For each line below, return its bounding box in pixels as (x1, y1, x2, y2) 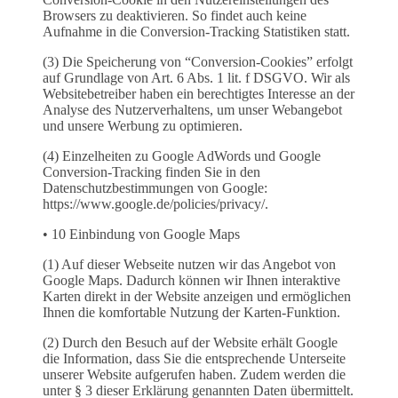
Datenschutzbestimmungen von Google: (43, 180, 267, 196)
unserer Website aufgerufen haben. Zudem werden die (43, 367, 346, 383)
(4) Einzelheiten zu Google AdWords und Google (43, 148, 321, 164)
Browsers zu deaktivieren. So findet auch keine (43, 8, 306, 24)
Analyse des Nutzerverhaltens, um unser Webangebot (43, 102, 342, 118)
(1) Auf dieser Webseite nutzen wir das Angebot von (43, 257, 336, 273)
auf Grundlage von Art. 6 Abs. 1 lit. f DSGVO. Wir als (43, 70, 350, 86)
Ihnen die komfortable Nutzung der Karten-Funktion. (43, 305, 340, 321)
